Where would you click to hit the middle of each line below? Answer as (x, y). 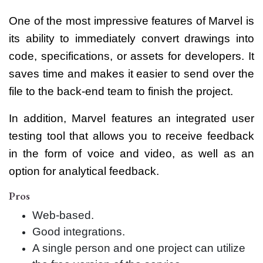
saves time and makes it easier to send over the (131, 74)
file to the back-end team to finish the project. (121, 92)
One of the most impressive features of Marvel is (131, 21)
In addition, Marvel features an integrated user (131, 119)
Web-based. (63, 215)
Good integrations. (79, 232)
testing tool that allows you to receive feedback (131, 136)
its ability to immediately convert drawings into (131, 39)
